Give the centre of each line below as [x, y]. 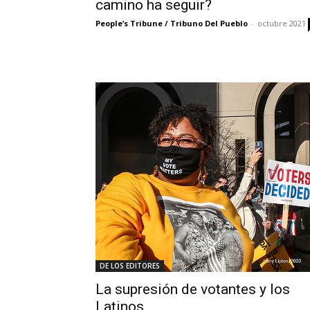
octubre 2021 [282, 24]
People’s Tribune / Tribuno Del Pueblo [172, 24]
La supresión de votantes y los [193, 290]
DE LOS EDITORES [130, 266]
